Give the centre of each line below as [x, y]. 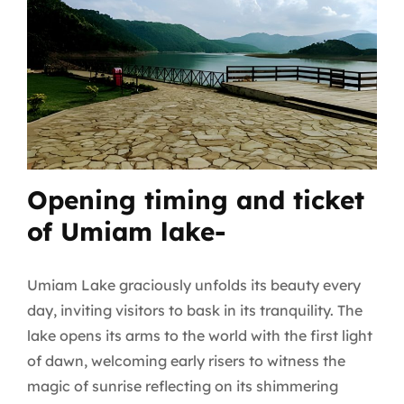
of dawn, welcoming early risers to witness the [186, 361]
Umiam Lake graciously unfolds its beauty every [194, 285]
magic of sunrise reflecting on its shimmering [183, 386]
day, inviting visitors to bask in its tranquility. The [195, 311]
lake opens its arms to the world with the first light [200, 336]
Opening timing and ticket [196, 200]
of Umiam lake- [131, 232]
